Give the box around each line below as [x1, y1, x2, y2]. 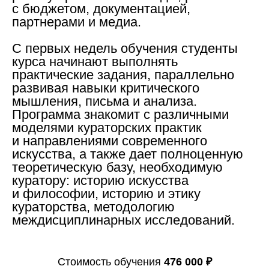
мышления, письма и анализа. [12, 94, 197, 109]
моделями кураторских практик [12, 120, 202, 135]
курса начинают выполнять [12, 54, 178, 69]
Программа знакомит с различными [12, 107, 229, 122]
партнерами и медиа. [12, 14, 141, 29]
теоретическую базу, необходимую [12, 160, 223, 175]
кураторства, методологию [12, 199, 175, 214]
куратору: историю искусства [12, 173, 189, 188]
